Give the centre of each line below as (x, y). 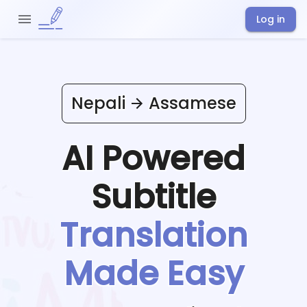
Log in (271, 19)
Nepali (98, 103)
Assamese (192, 103)
